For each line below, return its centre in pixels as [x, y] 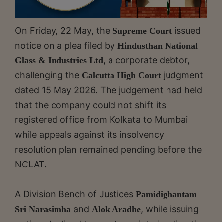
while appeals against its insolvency [89, 134]
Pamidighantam [166, 194]
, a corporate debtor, [146, 60]
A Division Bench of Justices [75, 194]
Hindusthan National [158, 45]
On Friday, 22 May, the [64, 30]
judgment [182, 75]
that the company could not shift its [90, 105]
